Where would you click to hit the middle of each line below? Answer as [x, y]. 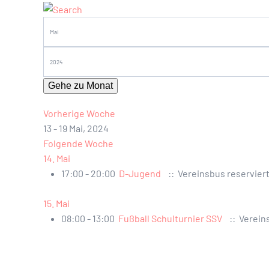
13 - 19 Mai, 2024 [76, 128]
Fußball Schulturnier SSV [170, 219]
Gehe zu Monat [80, 86]
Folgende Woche [78, 144]
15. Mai [56, 204]
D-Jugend [140, 174]
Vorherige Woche [79, 113]
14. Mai [57, 159]
